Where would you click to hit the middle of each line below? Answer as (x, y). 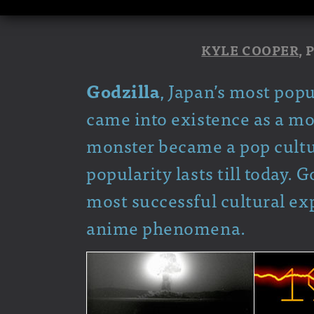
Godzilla (123, 90)
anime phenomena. (166, 227)
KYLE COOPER (250, 50)
